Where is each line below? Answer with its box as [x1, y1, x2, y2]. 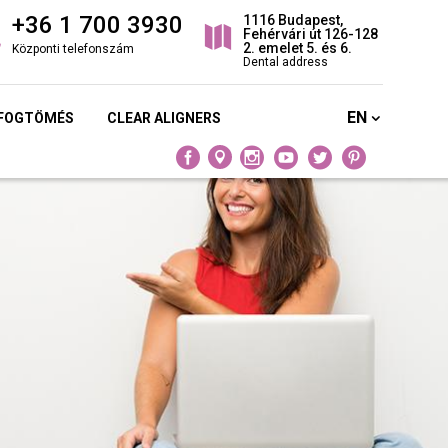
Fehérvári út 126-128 [242, 26, 378, 43]
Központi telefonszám [11, 42, 134, 57]
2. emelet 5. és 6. [242, 40, 352, 57]
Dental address [242, 55, 328, 70]
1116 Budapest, [242, 12, 343, 29]
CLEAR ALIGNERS [106, 109, 221, 126]
